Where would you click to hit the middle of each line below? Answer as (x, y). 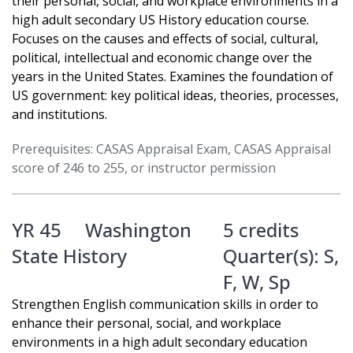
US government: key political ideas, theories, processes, (175, 96)
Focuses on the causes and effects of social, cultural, (165, 39)
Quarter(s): (273, 256)
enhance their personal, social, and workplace (147, 323)
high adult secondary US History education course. (160, 20)
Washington (138, 230)
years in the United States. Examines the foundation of (173, 77)
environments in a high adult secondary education (160, 342)
